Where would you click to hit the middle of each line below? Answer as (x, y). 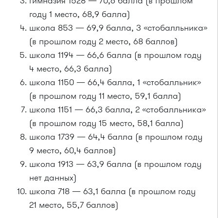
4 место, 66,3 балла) (71, 69)
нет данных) (53, 178)
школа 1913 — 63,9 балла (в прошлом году (115, 164)
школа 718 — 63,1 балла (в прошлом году (112, 191)
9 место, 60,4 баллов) (73, 150)
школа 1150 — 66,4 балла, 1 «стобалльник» (115, 82)
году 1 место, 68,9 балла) (80, 14)
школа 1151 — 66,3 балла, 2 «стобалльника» (118, 109)
